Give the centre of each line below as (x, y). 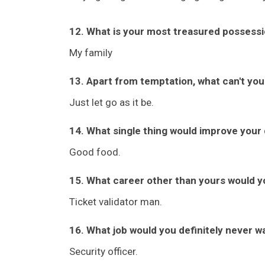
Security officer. (104, 251)
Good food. (95, 152)
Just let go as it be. (112, 102)
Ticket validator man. (116, 201)
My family (91, 52)
